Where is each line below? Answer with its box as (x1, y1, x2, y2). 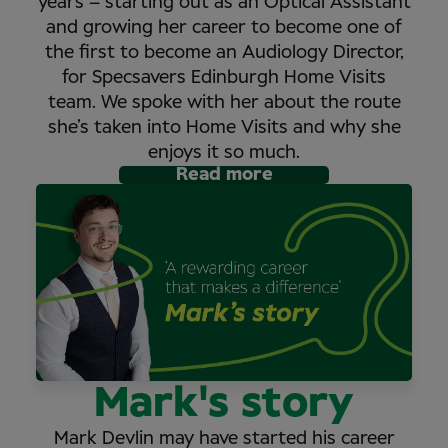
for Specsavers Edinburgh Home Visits (62, 69, 386, 88)
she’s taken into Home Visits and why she (47, 119, 401, 138)
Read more (175, 166, 273, 185)
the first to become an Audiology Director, (44, 44, 404, 63)
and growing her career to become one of (46, 19, 402, 38)
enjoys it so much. (148, 144, 300, 163)
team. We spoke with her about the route (47, 94, 401, 113)
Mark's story (94, 382, 354, 425)
